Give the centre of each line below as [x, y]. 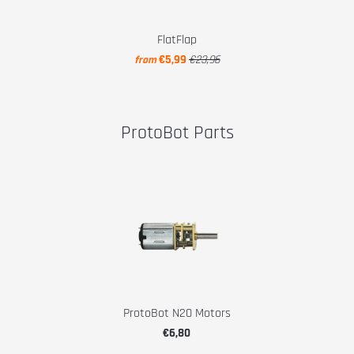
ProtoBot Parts [177, 133]
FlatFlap [177, 40]
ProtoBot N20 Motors [177, 313]
